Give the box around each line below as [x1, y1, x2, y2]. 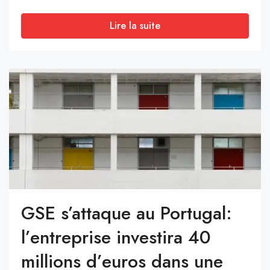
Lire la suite [110, 18, 160, 33]
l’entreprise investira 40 [21, 224, 211, 251]
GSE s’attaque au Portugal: [21, 200, 232, 227]
